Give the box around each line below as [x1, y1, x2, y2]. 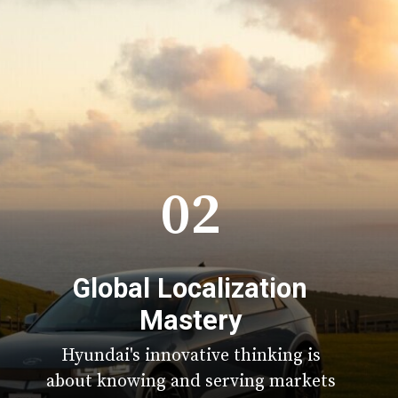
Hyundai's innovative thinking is [61, 345, 322, 368]
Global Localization [73, 272, 308, 304]
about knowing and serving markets [46, 370, 337, 394]
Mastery [139, 304, 242, 336]
